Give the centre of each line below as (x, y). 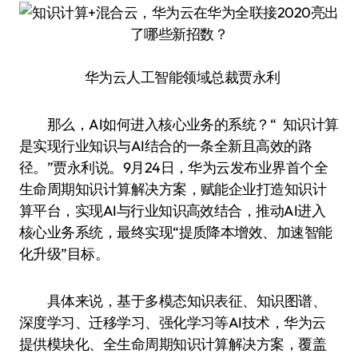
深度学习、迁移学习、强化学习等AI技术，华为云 (173, 322)
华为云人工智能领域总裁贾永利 (179, 77)
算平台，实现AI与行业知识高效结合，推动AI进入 (173, 211)
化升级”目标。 (64, 254)
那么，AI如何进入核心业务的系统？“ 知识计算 (179, 124)
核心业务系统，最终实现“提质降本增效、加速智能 (176, 232)
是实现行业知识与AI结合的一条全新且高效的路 (166, 146)
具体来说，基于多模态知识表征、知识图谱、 (173, 301)
